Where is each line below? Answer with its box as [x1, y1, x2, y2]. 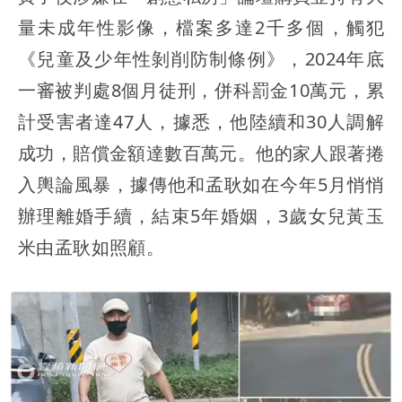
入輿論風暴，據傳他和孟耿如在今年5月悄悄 [18, 171, 384, 197]
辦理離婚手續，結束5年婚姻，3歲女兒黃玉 [18, 203, 384, 228]
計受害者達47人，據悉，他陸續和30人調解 [18, 109, 384, 134]
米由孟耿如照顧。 [18, 234, 165, 259]
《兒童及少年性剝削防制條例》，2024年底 [18, 46, 384, 71]
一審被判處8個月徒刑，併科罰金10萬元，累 [18, 77, 384, 102]
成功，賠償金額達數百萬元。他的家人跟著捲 [18, 140, 384, 165]
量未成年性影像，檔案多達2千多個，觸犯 [18, 14, 384, 39]
